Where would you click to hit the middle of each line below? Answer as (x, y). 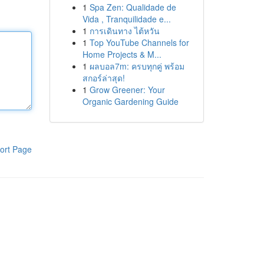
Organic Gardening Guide (130, 101)
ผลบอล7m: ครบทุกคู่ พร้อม (137, 66)
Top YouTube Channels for (139, 42)
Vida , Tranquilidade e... (126, 19)
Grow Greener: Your (127, 90)
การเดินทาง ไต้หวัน (124, 31)
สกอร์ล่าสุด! (103, 78)
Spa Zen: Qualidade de (133, 7)
